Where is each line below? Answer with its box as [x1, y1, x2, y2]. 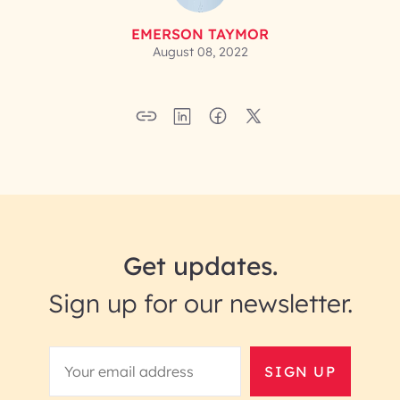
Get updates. [122, 250, 278, 281]
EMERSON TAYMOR [131, 25, 269, 43]
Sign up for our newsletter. [47, 287, 353, 319]
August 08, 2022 [152, 44, 248, 60]
